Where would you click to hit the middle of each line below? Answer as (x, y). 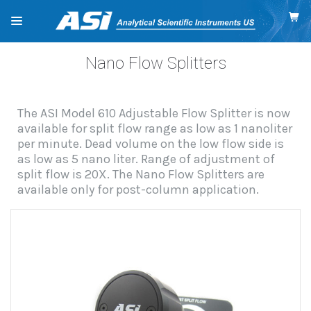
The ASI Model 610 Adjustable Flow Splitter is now (154, 114)
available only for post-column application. (138, 190)
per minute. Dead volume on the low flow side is (151, 144)
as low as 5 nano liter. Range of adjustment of (146, 159)
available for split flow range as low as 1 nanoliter (155, 129)
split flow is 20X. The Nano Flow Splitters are (141, 175)
